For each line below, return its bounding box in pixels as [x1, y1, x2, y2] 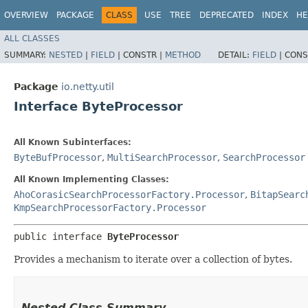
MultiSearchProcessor [107, 151, 217, 163]
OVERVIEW [4, 10, 48, 20]
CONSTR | [123, 49, 165, 60]
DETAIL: [218, 49, 252, 60]
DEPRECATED [199, 10, 254, 20]
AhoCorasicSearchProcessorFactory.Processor [14, 188, 245, 200]
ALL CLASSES [4, 33, 60, 43]
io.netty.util [61, 80, 114, 92]
